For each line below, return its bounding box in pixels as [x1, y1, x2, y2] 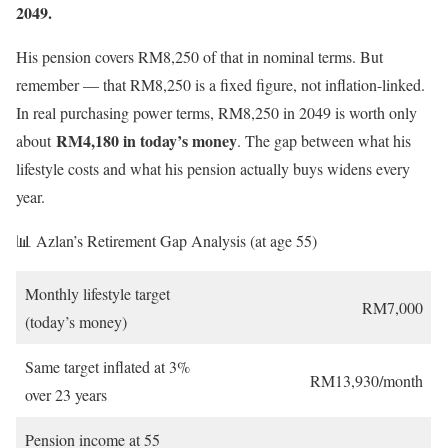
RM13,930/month [310, 370, 423, 392]
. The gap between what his [237, 130, 411, 152]
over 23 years [25, 384, 107, 406]
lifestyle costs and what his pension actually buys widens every [16, 158, 410, 180]
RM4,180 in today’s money [56, 129, 237, 153]
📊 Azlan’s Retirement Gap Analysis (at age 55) [16, 230, 317, 252]
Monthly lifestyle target [25, 283, 170, 305]
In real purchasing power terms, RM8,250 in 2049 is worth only [16, 102, 417, 124]
